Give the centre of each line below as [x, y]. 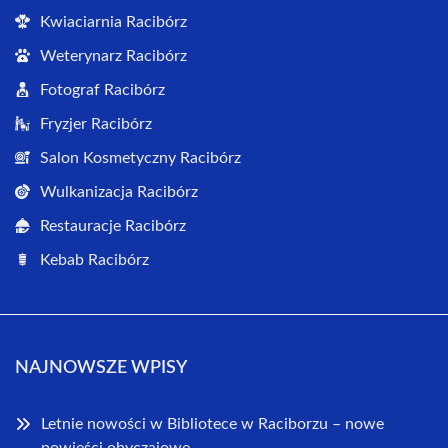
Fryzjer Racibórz [96, 124]
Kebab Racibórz [94, 260]
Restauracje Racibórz [113, 226]
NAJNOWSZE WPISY [101, 368]
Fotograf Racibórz [102, 90]
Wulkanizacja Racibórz [119, 192]
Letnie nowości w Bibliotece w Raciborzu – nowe [212, 424]
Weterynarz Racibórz [113, 56]
